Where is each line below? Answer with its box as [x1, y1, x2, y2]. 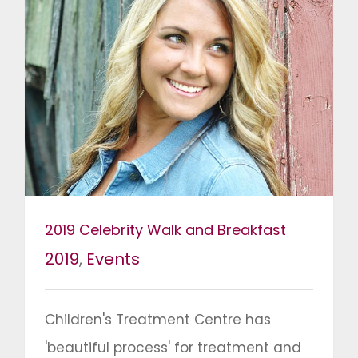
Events [86, 248, 140, 271]
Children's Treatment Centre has [45, 310, 271, 330]
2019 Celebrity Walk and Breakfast [45, 220, 286, 241]
